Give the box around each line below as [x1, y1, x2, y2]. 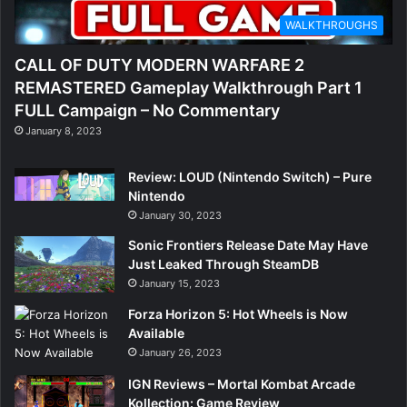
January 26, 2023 [139, 345, 222, 359]
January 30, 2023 [139, 208, 222, 222]
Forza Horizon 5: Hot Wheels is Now [128, 305, 348, 322]
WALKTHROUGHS [285, 17, 378, 32]
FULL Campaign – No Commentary [15, 100, 280, 120]
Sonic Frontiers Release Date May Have [128, 236, 368, 253]
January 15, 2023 [139, 276, 220, 290]
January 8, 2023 [25, 124, 102, 137]
